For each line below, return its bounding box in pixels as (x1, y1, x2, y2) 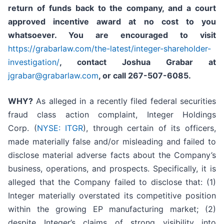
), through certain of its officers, (83, 123, 216, 133)
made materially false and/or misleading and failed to (8, 136, 216, 147)
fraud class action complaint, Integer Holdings (8, 109, 216, 120)
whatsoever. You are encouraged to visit (8, 30, 216, 40)
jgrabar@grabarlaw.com (8, 70, 98, 81)
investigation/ (8, 57, 59, 67)
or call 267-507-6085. (102, 70, 191, 81)
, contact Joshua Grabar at (59, 57, 216, 67)
